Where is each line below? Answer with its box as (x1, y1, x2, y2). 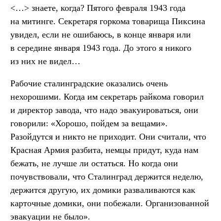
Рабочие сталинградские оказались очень (10, 78, 168, 89)
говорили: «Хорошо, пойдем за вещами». (10, 118, 168, 129)
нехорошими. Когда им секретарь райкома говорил (10, 92, 204, 102)
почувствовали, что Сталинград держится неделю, (10, 172, 203, 182)
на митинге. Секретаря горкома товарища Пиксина (10, 16, 205, 27)
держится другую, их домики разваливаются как (10, 185, 195, 195)
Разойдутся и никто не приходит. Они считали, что (10, 132, 206, 142)
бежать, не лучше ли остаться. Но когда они (10, 158, 178, 169)
